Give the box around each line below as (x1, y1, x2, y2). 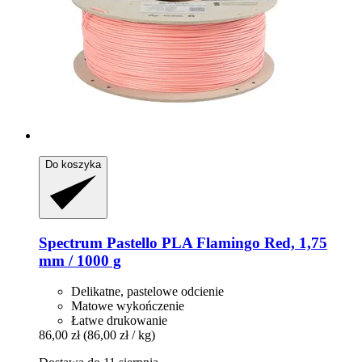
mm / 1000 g (39, 251, 121, 269)
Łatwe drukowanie (71, 314, 167, 328)
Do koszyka (45, 158, 101, 171)
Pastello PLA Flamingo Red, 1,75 (103, 234, 327, 251)
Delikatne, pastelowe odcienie (71, 284, 224, 299)
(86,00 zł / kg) (83, 328, 155, 343)
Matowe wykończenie (71, 299, 184, 314)
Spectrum (39, 234, 103, 251)
